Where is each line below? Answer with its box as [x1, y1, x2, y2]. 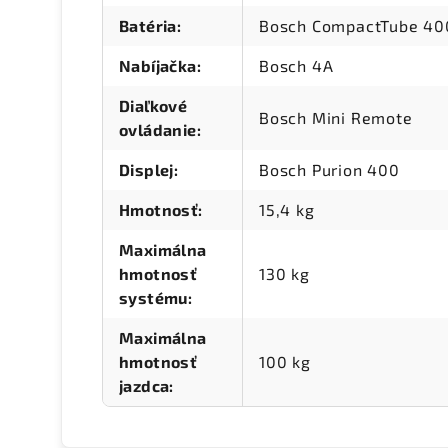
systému [119, 288, 188, 308]
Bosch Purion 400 [259, 160, 400, 180]
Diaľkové [119, 96, 188, 116]
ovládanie [119, 120, 197, 140]
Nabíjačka [119, 56, 197, 76]
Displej [119, 160, 174, 180]
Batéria [119, 16, 177, 36]
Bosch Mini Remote [259, 108, 413, 128]
